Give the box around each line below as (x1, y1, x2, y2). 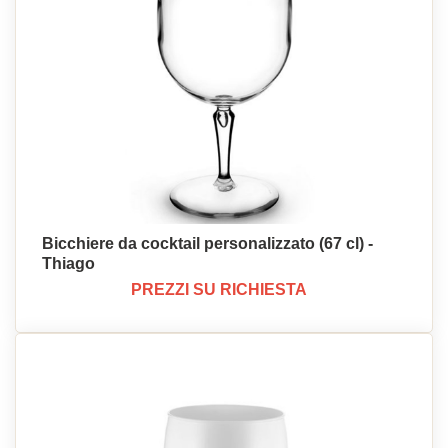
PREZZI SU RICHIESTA (131, 281, 307, 298)
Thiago (42, 255, 95, 272)
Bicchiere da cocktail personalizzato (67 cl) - (42, 235, 373, 252)
